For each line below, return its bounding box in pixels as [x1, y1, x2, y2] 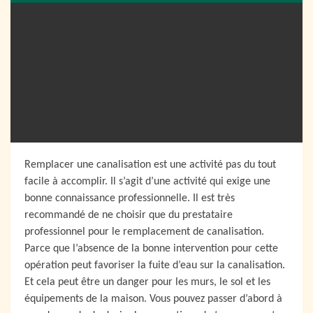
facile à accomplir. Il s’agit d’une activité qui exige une [24, 176, 270, 187]
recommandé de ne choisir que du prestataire [24, 210, 233, 221]
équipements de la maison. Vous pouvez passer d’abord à [24, 293, 282, 305]
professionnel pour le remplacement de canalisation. [24, 226, 264, 238]
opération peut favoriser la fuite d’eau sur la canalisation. [24, 260, 285, 271]
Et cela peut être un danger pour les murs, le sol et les [24, 277, 270, 288]
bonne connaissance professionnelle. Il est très [24, 193, 235, 204]
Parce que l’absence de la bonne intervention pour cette [24, 243, 278, 254]
